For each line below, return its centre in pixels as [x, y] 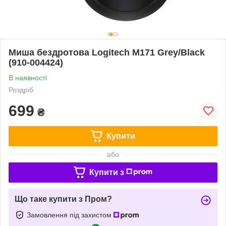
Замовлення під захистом [70, 215]
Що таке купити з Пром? [63, 199]
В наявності [28, 77]
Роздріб [21, 90]
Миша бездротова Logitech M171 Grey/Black [107, 52]
